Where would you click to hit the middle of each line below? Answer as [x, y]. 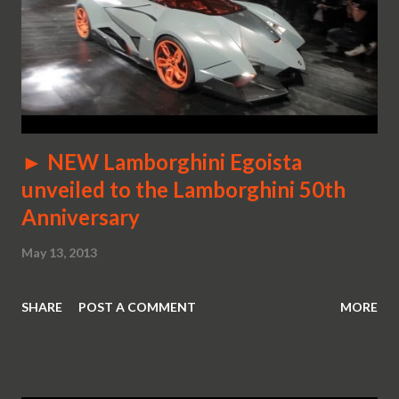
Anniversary [81, 216]
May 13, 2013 [59, 252]
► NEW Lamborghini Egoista [162, 161]
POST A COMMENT [137, 306]
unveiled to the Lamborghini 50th [183, 189]
